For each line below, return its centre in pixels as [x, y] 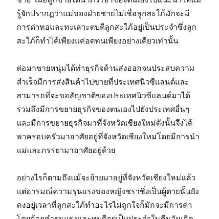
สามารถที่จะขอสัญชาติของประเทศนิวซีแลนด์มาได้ [104, 96]
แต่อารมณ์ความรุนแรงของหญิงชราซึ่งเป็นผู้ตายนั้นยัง [108, 191]
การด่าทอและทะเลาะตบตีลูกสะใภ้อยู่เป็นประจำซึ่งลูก [107, 27]
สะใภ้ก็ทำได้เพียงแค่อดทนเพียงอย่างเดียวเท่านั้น [99, 41]
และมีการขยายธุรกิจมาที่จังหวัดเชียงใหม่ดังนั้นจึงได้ [105, 123]
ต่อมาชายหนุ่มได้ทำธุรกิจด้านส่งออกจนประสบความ [106, 68]
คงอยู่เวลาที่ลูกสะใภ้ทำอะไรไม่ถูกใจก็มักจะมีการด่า [105, 205]
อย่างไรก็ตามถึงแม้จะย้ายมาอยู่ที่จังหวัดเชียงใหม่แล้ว [106, 178]
